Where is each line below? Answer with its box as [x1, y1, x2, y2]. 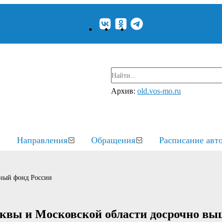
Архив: [111, 87, 137, 95]
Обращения [91, 135, 135, 145]
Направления [17, 135, 67, 145]
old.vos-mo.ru [137, 87, 181, 95]
